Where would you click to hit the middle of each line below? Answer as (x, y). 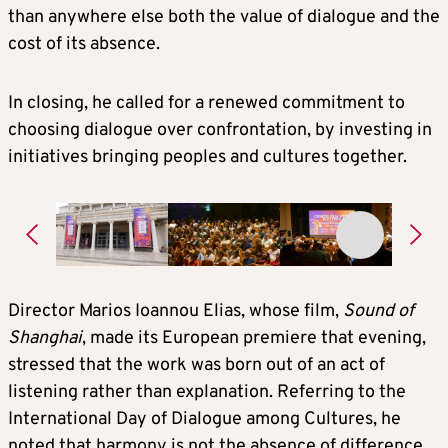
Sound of (378, 311)
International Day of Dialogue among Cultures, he (204, 419)
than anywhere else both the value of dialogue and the (224, 17)
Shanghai (45, 338)
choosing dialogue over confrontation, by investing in (220, 130)
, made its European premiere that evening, (254, 338)
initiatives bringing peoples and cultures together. (207, 157)
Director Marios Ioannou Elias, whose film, (175, 311)
